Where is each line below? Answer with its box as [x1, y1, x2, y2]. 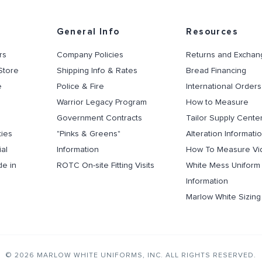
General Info [56, 27, 120, 36]
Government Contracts [56, 114, 142, 122]
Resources [186, 27, 239, 36]
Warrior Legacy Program [56, 98, 147, 106]
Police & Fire [56, 82, 104, 91]
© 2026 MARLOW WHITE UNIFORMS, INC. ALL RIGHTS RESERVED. [6, 252, 256, 259]
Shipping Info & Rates [56, 67, 137, 75]
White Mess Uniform [186, 161, 261, 170]
